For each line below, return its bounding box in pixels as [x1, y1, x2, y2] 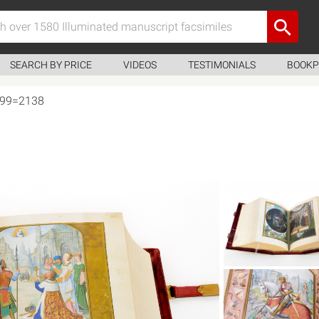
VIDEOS [123, 59, 157, 70]
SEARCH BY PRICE [10, 59, 92, 70]
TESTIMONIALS [188, 59, 256, 70]
